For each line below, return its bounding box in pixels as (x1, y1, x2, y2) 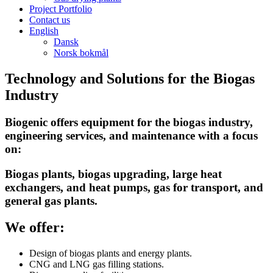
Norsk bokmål (54, 48, 108, 58)
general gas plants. (5, 194, 97, 207)
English (29, 26, 58, 36)
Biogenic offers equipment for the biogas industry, (5, 115, 253, 129)
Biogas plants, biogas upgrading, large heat (5, 167, 222, 180)
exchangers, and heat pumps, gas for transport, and (5, 180, 263, 194)
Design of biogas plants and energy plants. (29, 248, 192, 259)
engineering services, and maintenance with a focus (5, 129, 258, 142)
